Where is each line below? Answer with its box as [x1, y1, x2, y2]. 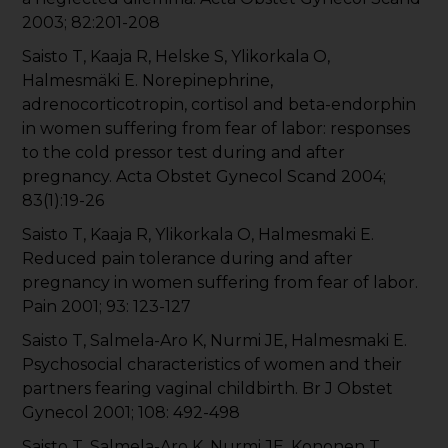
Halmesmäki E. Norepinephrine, [22, 71, 274, 91]
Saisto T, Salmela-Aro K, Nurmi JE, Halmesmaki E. [22, 331, 408, 351]
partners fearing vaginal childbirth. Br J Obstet [22, 379, 394, 399]
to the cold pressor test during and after [22, 143, 346, 163]
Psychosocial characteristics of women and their [22, 355, 403, 375]
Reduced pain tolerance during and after [22, 249, 354, 269]
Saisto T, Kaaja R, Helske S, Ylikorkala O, [22, 47, 331, 67]
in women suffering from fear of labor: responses [22, 119, 411, 139]
